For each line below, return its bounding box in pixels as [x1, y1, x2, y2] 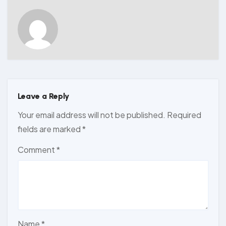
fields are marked [17, 123, 82, 134]
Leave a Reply [17, 91, 69, 101]
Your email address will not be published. [17, 109, 165, 120]
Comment [17, 144, 56, 155]
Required [166, 109, 201, 120]
